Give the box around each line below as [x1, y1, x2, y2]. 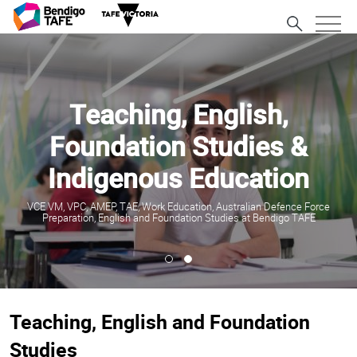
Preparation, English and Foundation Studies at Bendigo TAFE [41, 210, 316, 225]
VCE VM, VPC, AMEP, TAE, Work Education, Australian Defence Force [27, 198, 330, 214]
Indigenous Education [48, 159, 309, 196]
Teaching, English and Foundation [10, 308, 310, 335]
